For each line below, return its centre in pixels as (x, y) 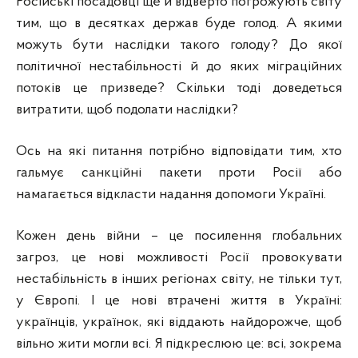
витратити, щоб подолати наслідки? (127, 109)
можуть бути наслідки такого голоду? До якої (179, 45)
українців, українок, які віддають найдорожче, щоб (179, 322)
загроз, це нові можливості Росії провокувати (179, 257)
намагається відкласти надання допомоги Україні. (171, 194)
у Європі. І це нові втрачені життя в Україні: (179, 300)
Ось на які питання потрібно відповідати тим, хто (179, 151)
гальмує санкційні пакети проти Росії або (179, 173)
